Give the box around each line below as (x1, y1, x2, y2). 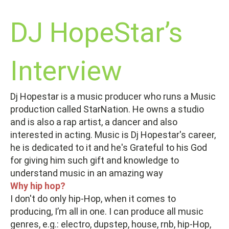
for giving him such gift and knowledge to (10, 155, 179, 166)
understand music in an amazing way (10, 168, 163, 178)
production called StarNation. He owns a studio (10, 104, 204, 114)
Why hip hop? (10, 180, 65, 191)
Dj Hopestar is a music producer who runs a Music (10, 91, 216, 102)
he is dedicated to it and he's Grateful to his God (10, 142, 207, 153)
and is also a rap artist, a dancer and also (10, 117, 177, 127)
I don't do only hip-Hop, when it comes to (10, 193, 176, 204)
